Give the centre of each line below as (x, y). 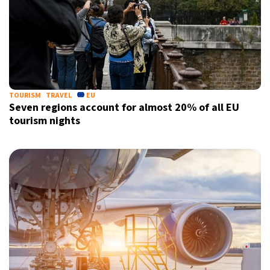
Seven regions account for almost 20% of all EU (124, 108)
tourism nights (45, 121)
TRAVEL (59, 96)
